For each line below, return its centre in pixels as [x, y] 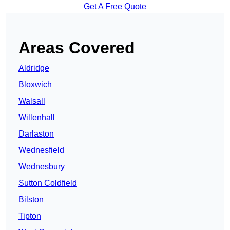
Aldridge [34, 68]
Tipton [30, 216]
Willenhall [37, 118]
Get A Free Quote [115, 7]
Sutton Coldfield [48, 183]
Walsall [32, 101]
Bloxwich [35, 85]
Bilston [31, 200]
